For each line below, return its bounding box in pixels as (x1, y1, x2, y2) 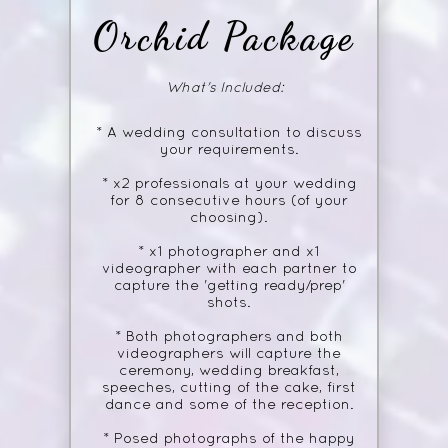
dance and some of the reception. (104, 398, 354, 413)
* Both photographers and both (115, 330, 343, 345)
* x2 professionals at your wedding (101, 177, 357, 192)
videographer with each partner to (101, 262, 357, 277)
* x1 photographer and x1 (138, 245, 320, 260)
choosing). (190, 211, 268, 226)
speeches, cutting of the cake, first (102, 381, 356, 396)
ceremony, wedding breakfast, (119, 364, 339, 379)
